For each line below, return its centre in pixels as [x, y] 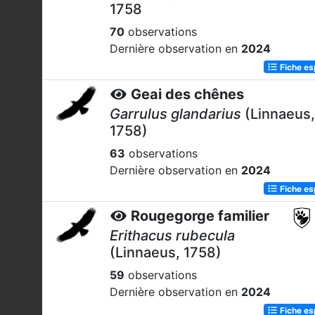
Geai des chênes [187, 94]
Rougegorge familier [200, 216]
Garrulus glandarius [175, 114]
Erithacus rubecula [172, 236]
